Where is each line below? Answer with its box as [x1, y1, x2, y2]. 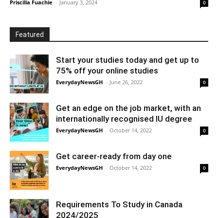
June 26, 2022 [109, 78, 143, 86]
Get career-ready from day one [56, 151, 172, 161]
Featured [16, 30, 44, 38]
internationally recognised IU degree [56, 113, 194, 124]
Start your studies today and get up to [56, 54, 199, 65]
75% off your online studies [56, 65, 158, 75]
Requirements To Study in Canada [56, 199, 182, 209]
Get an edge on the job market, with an [56, 103, 201, 113]
